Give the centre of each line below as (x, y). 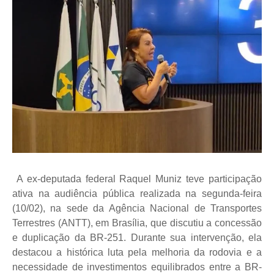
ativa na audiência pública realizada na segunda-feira (137, 194)
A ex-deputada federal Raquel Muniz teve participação (139, 179)
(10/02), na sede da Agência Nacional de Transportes (137, 209)
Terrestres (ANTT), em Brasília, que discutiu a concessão (137, 223)
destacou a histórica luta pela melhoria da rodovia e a (137, 253)
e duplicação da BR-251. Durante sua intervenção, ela (137, 238)
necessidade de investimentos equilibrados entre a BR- (137, 267)
